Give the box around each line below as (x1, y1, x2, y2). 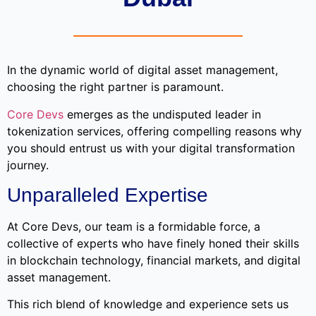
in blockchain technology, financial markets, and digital (7, 253, 300, 268)
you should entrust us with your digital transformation (7, 140, 295, 155)
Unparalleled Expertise (7, 184, 214, 207)
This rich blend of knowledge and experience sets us (7, 297, 288, 312)
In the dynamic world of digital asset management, (7, 63, 278, 78)
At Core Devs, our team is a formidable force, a (7, 219, 260, 234)
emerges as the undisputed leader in (63, 107, 261, 121)
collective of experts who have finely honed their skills (7, 236, 299, 251)
